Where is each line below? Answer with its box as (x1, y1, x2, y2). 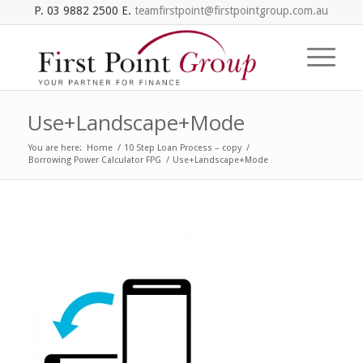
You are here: (28, 143, 82, 153)
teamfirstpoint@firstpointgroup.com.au (135, 4, 329, 17)
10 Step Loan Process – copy (123, 143, 241, 153)
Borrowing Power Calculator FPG (28, 155, 161, 165)
